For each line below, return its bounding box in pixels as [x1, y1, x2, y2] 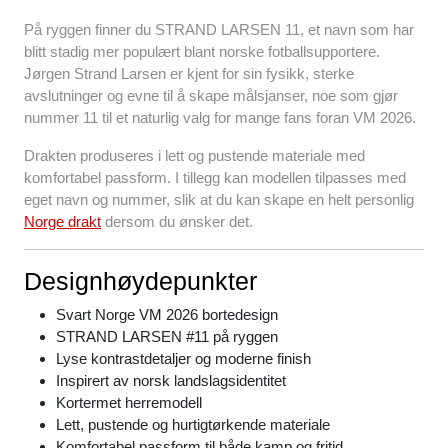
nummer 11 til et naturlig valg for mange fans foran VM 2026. [24, 109, 416, 127]
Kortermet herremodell [56, 394, 202, 412]
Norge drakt [24, 213, 101, 231]
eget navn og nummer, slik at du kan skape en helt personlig [24, 191, 414, 209]
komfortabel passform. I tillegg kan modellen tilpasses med [24, 169, 406, 187]
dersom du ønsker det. [101, 213, 253, 231]
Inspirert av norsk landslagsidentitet [56, 372, 286, 390]
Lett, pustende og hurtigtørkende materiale [56, 416, 330, 434]
